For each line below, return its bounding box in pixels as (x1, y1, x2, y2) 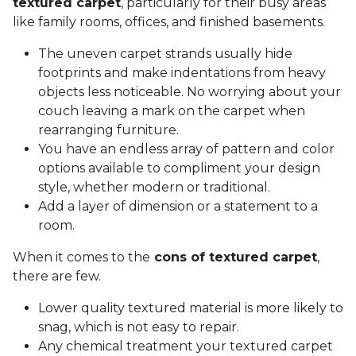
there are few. (13, 269, 104, 284)
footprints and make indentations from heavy (38, 65, 326, 81)
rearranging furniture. (38, 122, 179, 138)
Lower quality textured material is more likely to (38, 300, 343, 316)
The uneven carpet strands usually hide (38, 46, 292, 62)
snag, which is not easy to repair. (38, 319, 242, 335)
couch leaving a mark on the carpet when (38, 103, 305, 119)
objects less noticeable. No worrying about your (38, 84, 341, 100)
